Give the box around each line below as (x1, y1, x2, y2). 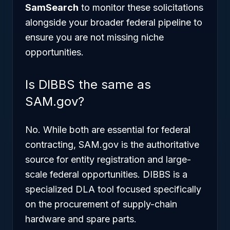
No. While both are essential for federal (25, 124, 190, 135)
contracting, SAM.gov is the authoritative (25, 139, 199, 150)
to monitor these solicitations (79, 2, 203, 13)
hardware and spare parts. (25, 214, 137, 224)
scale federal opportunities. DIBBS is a (25, 169, 187, 180)
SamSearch (25, 2, 79, 13)
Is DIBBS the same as (25, 77, 151, 92)
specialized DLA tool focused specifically (25, 184, 201, 195)
